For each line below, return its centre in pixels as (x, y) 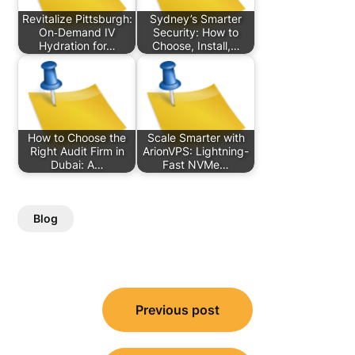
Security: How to (196, 32)
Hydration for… (77, 46)
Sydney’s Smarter (196, 19)
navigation (66, 316)
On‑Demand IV (77, 32)
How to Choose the (77, 138)
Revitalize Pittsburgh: (77, 19)
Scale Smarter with (196, 138)
